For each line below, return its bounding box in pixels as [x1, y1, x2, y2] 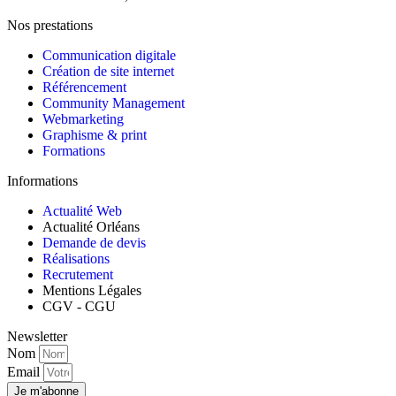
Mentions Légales [42, 283, 141, 299]
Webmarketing [42, 111, 124, 127]
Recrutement [42, 267, 113, 283]
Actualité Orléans [42, 219, 140, 235]
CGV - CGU [42, 299, 116, 315]
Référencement [42, 80, 126, 95]
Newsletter [7, 329, 67, 345]
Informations [7, 173, 78, 189]
